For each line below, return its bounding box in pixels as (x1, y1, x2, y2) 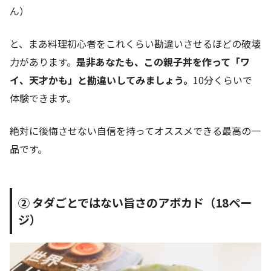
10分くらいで (193, 73, 252, 88)
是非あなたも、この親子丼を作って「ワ (76, 54, 250, 70)
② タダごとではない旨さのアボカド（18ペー (18, 194, 252, 212)
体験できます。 (10, 91, 76, 106)
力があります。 (10, 54, 76, 70)
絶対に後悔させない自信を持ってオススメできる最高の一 (10, 123, 261, 139)
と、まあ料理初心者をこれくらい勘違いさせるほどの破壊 (10, 36, 261, 51)
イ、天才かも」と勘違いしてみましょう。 (10, 73, 193, 88)
